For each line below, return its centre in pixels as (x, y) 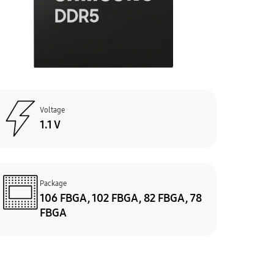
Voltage (52, 109)
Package (53, 183)
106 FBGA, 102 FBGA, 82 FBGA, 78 (120, 198)
